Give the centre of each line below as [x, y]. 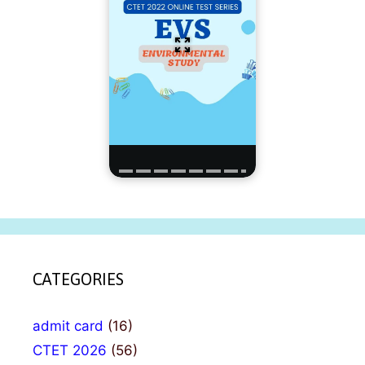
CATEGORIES [78, 279]
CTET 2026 [70, 351]
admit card [68, 326]
